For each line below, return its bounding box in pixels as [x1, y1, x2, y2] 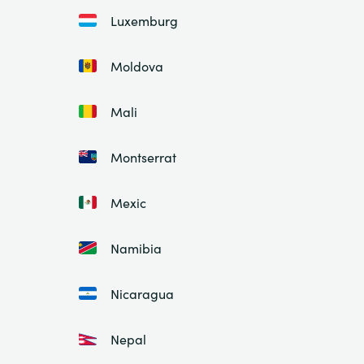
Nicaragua [110, 284, 174, 302]
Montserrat [110, 148, 176, 166]
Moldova [110, 57, 163, 75]
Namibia [110, 239, 162, 257]
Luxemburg [110, 11, 178, 29]
